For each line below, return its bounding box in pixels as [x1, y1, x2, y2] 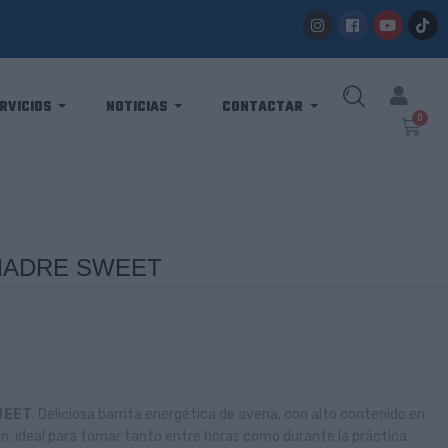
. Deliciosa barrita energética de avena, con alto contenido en [32, 406, 425, 423]
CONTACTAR [222, 96, 304, 119]
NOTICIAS [106, 96, 168, 119]
